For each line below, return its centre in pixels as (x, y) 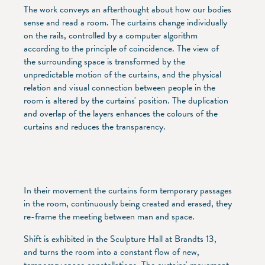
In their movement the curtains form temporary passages (128, 190)
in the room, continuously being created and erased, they (128, 203)
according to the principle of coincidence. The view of (121, 48)
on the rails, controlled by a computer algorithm (111, 35)
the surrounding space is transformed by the (104, 61)
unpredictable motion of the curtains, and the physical (122, 74)
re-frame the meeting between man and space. (109, 216)
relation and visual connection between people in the (119, 87)
